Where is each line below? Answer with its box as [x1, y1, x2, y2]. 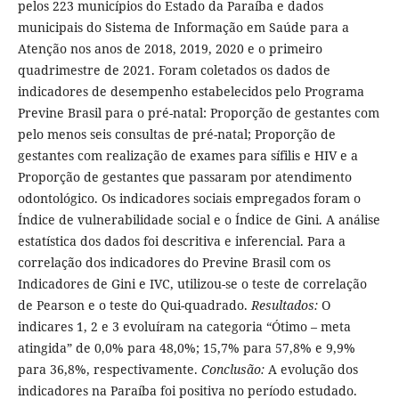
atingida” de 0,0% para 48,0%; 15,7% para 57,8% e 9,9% [17, 338, 355, 356]
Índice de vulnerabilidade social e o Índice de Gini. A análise [17, 210, 380, 228]
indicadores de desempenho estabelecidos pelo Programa [17, 82, 364, 100]
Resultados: [250, 296, 318, 313]
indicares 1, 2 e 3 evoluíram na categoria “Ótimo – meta [17, 317, 351, 335]
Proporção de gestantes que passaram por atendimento [17, 167, 352, 185]
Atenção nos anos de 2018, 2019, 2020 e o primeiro [17, 39, 322, 57]
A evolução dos [264, 360, 358, 378]
